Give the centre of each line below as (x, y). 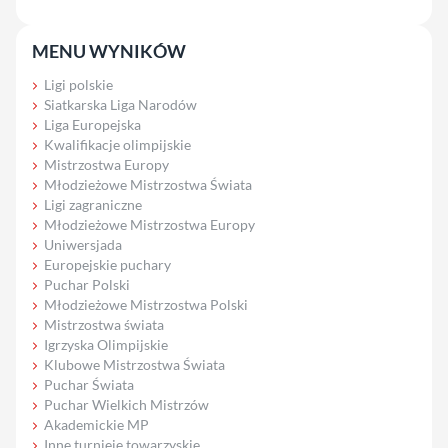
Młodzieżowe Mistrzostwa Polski (146, 304)
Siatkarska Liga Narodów (120, 104)
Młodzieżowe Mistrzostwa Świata (148, 184)
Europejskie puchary (107, 264)
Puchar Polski (87, 284)
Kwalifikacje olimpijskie (117, 144)
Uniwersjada (83, 244)
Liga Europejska (92, 124)
